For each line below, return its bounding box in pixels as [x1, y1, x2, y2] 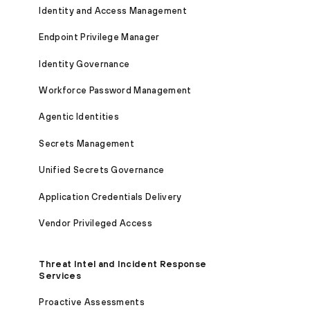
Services [39, 270, 81, 281]
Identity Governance [39, 58, 130, 69]
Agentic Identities [39, 111, 120, 122]
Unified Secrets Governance [39, 165, 165, 176]
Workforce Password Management [39, 85, 192, 96]
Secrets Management [39, 138, 135, 149]
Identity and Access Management [39, 5, 187, 16]
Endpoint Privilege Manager [39, 32, 160, 43]
